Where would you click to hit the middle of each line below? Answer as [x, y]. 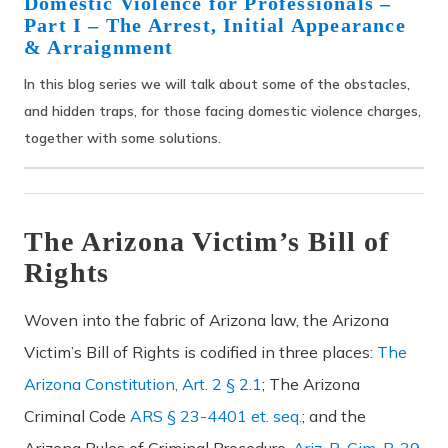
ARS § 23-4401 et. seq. [216, 415]
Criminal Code [77, 415]
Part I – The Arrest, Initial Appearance [215, 25]
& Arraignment [99, 47]
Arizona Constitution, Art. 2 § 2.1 [143, 383]
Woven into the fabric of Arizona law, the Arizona [206, 319]
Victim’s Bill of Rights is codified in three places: [200, 351]
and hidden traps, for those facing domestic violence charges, [222, 110]
